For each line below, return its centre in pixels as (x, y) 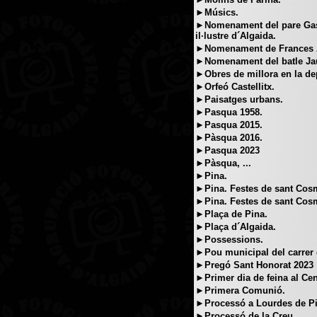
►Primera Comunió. (240, 290)
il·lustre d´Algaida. (236, 36)
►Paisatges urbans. (239, 99)
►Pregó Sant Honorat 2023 (254, 265)
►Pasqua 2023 (227, 150)
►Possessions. (229, 240)
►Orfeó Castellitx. (235, 87)
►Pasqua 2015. (229, 125)
